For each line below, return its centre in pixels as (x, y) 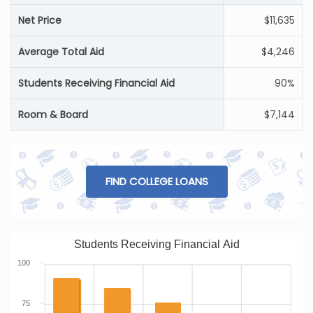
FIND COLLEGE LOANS (156, 181)
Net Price (40, 20)
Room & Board (53, 115)
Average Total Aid (61, 52)
